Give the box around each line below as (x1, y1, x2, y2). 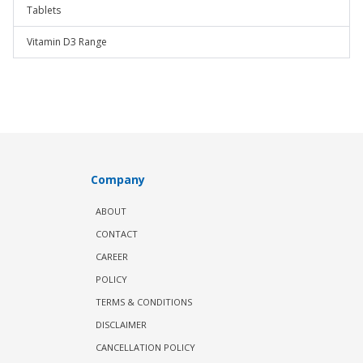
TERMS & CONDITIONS (95, 296, 192, 308)
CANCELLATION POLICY (95, 341, 195, 353)
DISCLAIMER (95, 318, 147, 331)
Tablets (27, 3, 61, 17)
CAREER (95, 250, 128, 263)
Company (90, 172, 145, 187)
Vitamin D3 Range (27, 35, 107, 49)
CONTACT (95, 228, 138, 240)
